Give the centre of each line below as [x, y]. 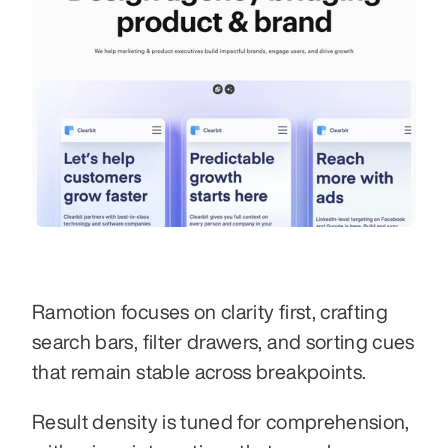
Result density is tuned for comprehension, [221, 421]
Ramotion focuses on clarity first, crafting [210, 311]
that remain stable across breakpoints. [199, 371]
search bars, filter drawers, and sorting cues [223, 341]
